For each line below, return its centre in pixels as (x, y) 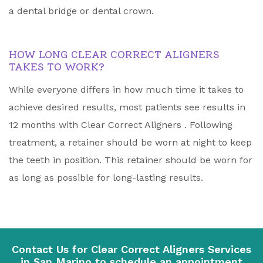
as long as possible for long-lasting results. (106, 178)
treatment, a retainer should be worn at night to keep (130, 143)
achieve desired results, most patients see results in (127, 107)
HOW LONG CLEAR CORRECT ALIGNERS (114, 55)
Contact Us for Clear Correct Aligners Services (131, 249)
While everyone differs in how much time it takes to (126, 90)
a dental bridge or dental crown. (81, 11)
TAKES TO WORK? (57, 67)
